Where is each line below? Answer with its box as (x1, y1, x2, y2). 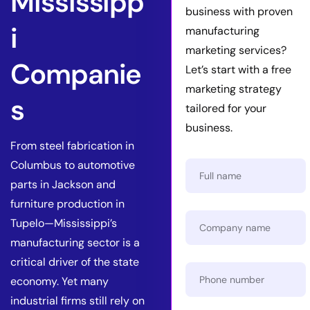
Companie (10, 56, 142, 92)
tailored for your (185, 101, 266, 116)
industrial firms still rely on (10, 293, 145, 308)
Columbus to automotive (10, 158, 135, 172)
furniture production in (10, 197, 125, 211)
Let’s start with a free (185, 62, 291, 77)
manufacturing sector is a (10, 235, 140, 250)
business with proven (185, 4, 293, 19)
